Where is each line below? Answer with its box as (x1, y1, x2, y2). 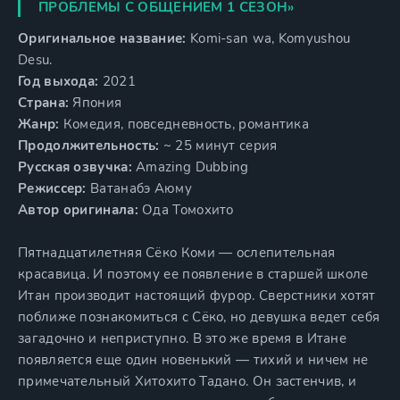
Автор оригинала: (18, 201, 138, 219)
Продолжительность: (18, 137, 160, 154)
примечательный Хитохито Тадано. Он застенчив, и (18, 372, 357, 390)
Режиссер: (18, 179, 87, 197)
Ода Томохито (137, 201, 234, 219)
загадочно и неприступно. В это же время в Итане (18, 329, 347, 347)
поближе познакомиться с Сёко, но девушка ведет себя (18, 308, 380, 326)
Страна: (18, 94, 70, 112)
